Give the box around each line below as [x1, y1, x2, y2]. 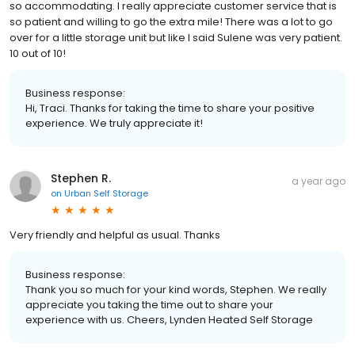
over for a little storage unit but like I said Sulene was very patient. [10, 29, 342, 45]
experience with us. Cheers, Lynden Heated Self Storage [25, 311, 313, 327]
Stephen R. [51, 170, 111, 186]
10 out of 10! [10, 45, 66, 61]
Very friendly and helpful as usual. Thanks [10, 227, 220, 242]
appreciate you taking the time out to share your [25, 296, 273, 312]
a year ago [292, 174, 345, 188]
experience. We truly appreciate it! [25, 115, 203, 131]
